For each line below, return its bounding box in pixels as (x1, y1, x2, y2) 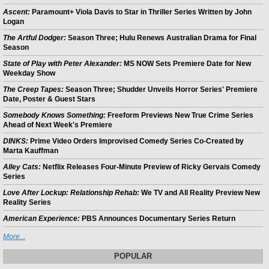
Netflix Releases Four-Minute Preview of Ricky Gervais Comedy (41, 163, 261, 172)
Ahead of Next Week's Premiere (3, 121, 112, 130)
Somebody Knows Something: (3, 111, 106, 120)
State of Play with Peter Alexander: (3, 59, 122, 68)
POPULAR (114, 252, 152, 261)
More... (3, 232, 25, 241)
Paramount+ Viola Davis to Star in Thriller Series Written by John (30, 8, 252, 17)
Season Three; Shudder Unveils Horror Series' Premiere (64, 85, 258, 94)
